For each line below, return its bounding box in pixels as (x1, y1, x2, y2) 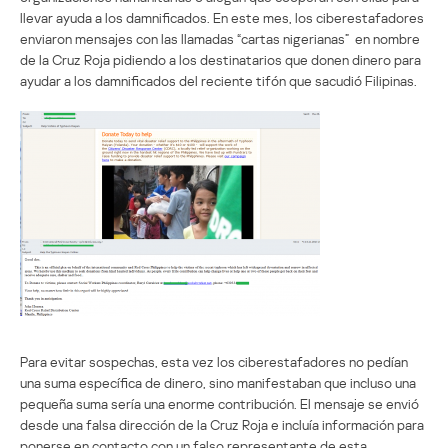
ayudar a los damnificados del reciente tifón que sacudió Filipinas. (20, 71, 417, 89)
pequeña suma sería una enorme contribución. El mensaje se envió (20, 394, 419, 412)
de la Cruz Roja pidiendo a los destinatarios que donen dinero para (20, 50, 421, 68)
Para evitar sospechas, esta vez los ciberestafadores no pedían (20, 352, 408, 370)
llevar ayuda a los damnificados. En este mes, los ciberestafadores (20, 8, 424, 26)
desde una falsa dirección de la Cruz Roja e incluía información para (20, 415, 424, 433)
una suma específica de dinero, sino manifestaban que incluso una (20, 373, 416, 391)
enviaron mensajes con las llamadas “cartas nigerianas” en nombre (20, 29, 420, 47)
